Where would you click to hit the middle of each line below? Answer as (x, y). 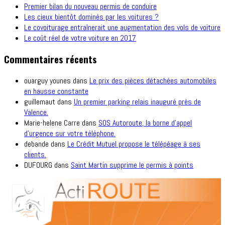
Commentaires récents (50, 59)
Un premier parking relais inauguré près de (137, 102)
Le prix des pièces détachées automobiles (153, 81)
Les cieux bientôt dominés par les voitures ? (91, 17)
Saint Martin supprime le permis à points (132, 165)
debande (36, 144)
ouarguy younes (47, 81)
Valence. (36, 113)
